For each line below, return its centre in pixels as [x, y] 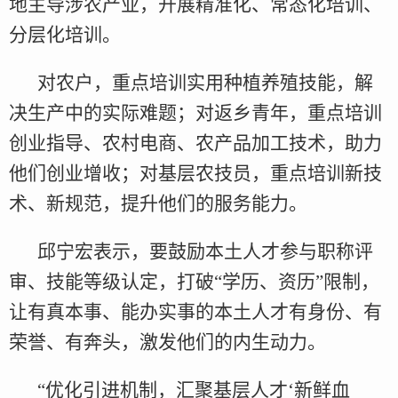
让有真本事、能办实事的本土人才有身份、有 [195, 312]
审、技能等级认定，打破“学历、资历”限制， [194, 282]
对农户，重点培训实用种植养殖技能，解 [205, 83]
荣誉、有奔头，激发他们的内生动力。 [167, 342]
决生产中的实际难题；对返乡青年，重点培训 [195, 113]
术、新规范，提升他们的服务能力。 [158, 204]
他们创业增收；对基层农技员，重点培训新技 [195, 174]
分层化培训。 [65, 35]
